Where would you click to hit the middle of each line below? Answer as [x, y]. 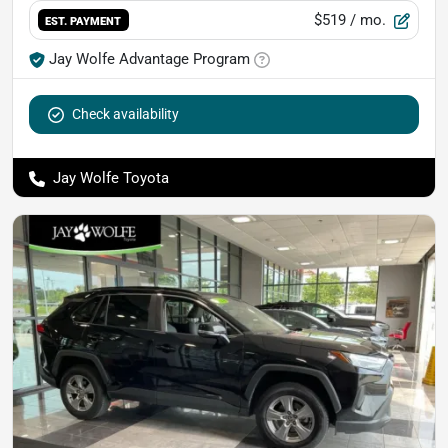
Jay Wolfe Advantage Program [149, 59]
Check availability [125, 114]
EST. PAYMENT [83, 20]
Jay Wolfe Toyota [111, 178]
